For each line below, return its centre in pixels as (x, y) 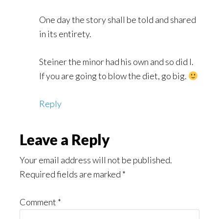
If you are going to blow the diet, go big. (114, 76)
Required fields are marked (71, 174)
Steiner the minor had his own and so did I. (116, 62)
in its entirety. (65, 34)
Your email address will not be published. (96, 160)
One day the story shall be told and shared (118, 20)
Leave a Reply (65, 140)
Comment (39, 202)
